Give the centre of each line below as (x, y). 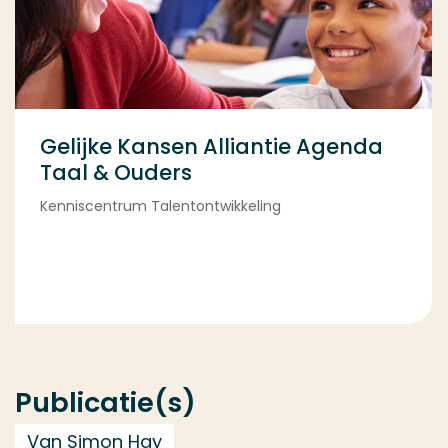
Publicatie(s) (105, 403)
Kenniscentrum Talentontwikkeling (160, 206)
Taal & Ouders (116, 173)
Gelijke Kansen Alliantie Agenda (211, 147)
